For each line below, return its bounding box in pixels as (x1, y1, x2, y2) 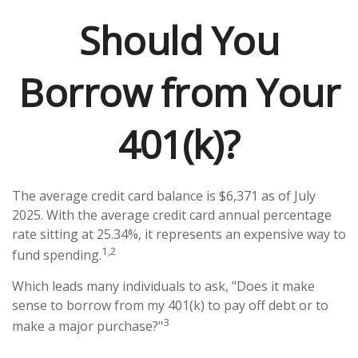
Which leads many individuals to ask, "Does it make (12, 277, 315, 296)
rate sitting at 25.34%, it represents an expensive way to (12, 225, 346, 243)
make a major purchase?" (12, 317, 163, 336)
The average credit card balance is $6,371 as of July (12, 187, 316, 205)
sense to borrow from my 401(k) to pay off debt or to (12, 296, 328, 315)
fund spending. (12, 246, 101, 265)
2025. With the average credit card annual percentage (12, 206, 332, 224)
